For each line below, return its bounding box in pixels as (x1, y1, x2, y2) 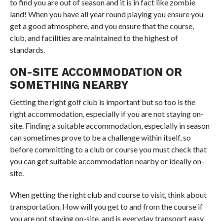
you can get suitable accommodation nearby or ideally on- (9, 156, 204, 166)
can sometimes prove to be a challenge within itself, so (9, 132, 191, 142)
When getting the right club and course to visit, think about (9, 189, 207, 199)
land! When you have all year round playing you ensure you (9, 9, 203, 19)
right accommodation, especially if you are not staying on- (9, 109, 204, 118)
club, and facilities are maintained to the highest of (9, 33, 178, 42)
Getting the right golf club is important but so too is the (9, 97, 195, 107)
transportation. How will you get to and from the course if (9, 201, 203, 211)
